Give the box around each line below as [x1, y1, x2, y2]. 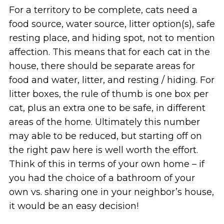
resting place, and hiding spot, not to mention [8, 32, 215, 43]
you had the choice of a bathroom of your [8, 172, 195, 183]
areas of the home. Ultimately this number [8, 116, 200, 127]
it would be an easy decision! [8, 200, 138, 211]
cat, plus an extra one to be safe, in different [8, 102, 205, 113]
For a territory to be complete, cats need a [8, 4, 197, 15]
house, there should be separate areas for [8, 60, 195, 71]
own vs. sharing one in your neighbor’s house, [8, 186, 214, 197]
